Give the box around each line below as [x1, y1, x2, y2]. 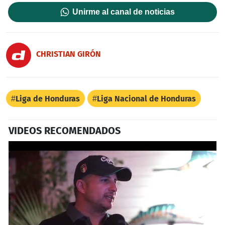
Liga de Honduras [16, 93, 80, 103]
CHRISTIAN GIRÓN [36, 49, 101, 59]
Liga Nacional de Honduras [97, 93, 196, 103]
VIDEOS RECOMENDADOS [9, 124, 121, 137]
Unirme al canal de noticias [72, 7, 175, 16]
